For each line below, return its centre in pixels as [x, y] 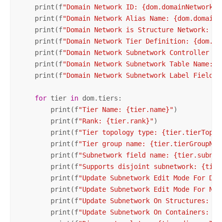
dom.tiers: [100, 98]
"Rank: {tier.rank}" [116, 121]
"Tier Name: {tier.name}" [126, 109]
